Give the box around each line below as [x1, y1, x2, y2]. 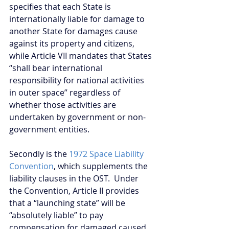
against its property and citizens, [9, 37, 136, 49]
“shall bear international [9, 62, 104, 74]
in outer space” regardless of [9, 86, 122, 98]
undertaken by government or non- [9, 111, 146, 123]
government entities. [9, 123, 89, 135]
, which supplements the [54, 160, 150, 172]
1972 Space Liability [69, 148, 146, 159]
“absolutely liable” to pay [9, 209, 105, 221]
